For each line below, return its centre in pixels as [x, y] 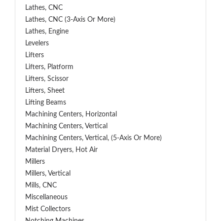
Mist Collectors [48, 209]
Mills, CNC [41, 185]
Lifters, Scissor [47, 79]
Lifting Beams [46, 103]
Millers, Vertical [48, 174]
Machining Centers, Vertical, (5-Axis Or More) [93, 138]
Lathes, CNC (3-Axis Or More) [70, 20]
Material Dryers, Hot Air [61, 150]
